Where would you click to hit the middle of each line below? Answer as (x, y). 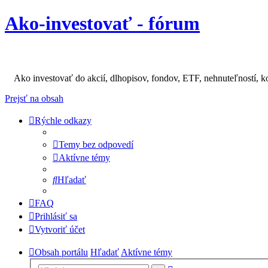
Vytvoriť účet (60, 230)
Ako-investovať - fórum (102, 24)
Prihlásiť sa (56, 217)
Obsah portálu (61, 252)
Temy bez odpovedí (96, 145)
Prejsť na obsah (34, 99)
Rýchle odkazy (63, 121)
